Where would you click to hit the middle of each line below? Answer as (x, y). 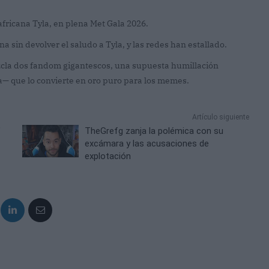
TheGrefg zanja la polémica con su (154, 131)
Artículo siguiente (220, 117)
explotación (108, 156)
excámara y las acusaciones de (147, 144)
